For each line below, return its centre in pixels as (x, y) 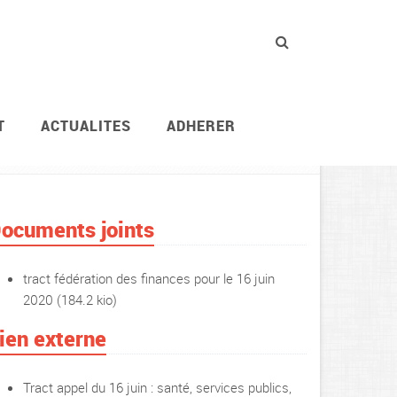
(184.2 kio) (85, 300)
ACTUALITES (86, 126)
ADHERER (201, 126)
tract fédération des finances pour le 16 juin (149, 278)
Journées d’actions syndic (231, 142)
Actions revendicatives (70, 142)
